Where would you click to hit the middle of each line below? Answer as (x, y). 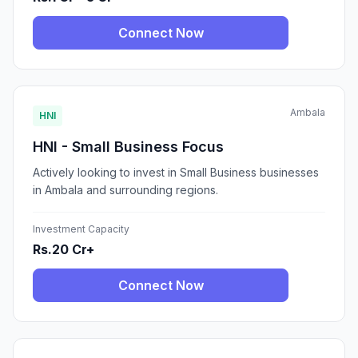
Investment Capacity (81, 229)
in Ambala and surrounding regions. (125, 190)
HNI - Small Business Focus (128, 147)
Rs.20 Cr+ (64, 250)
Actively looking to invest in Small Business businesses (176, 173)
